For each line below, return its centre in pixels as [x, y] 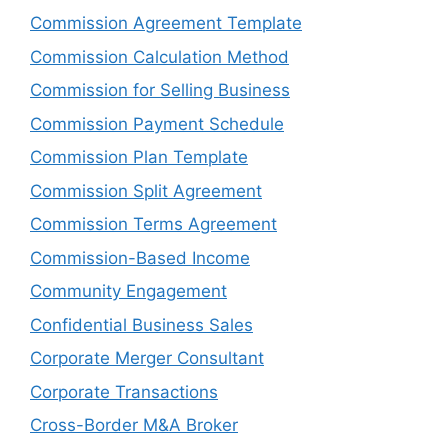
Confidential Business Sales [141, 324]
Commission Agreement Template [166, 23]
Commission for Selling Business [160, 90]
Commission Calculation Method [159, 56]
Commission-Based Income [140, 257]
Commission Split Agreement [146, 190]
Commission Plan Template [139, 157]
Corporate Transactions [124, 391]
